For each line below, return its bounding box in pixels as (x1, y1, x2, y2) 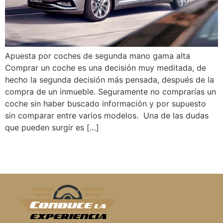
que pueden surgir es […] (5, 122, 99, 132)
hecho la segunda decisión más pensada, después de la (5, 74, 214, 85)
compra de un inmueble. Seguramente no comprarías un (5, 86, 216, 97)
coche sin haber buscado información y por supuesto (5, 98, 206, 109)
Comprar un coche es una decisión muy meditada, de (5, 62, 206, 73)
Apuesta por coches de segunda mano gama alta (5, 50, 190, 61)
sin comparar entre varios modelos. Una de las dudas (5, 110, 209, 120)
